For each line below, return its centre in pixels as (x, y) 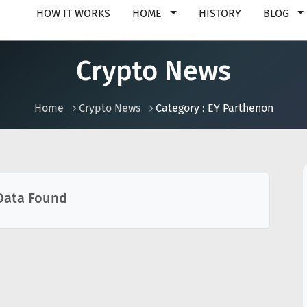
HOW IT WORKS (74, 13)
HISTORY (220, 13)
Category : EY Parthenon (214, 108)
